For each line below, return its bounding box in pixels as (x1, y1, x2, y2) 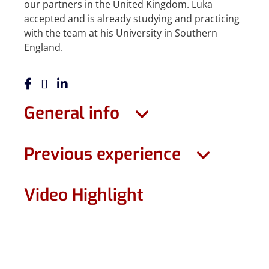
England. (24, 40, 63, 54)
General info (24, 102, 119, 125)
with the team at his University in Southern (24, 26, 217, 40)
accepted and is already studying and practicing (24, 11, 240, 25)
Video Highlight (24, 184, 144, 207)
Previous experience (24, 143, 181, 166)
